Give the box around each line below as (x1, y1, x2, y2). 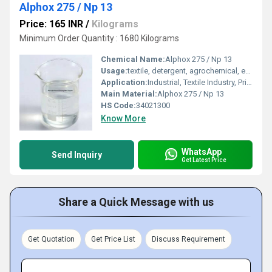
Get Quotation (28, 235, 75, 243)
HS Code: (101, 101, 136, 110)
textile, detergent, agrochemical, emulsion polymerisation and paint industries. (127, 66, 245, 75)
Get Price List (91, 235, 135, 243)
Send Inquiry (52, 150, 102, 160)
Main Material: (101, 89, 157, 98)
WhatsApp (182, 146, 222, 157)
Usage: (101, 66, 127, 75)
